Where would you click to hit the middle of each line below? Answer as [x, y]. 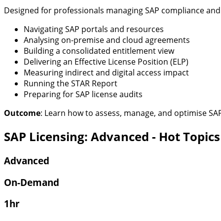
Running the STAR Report [71, 84]
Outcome [22, 113]
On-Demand [32, 182]
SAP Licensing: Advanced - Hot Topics [112, 136]
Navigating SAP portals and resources [94, 29]
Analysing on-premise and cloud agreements [107, 40]
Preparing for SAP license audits [83, 94]
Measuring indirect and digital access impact [106, 73]
